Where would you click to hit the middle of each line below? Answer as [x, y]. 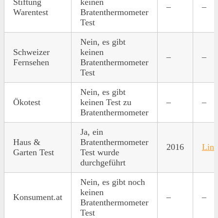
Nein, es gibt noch [113, 182]
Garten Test [34, 153]
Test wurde [100, 153]
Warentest [31, 12]
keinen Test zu [106, 102]
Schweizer [31, 52]
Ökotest [27, 102]
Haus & [27, 142]
